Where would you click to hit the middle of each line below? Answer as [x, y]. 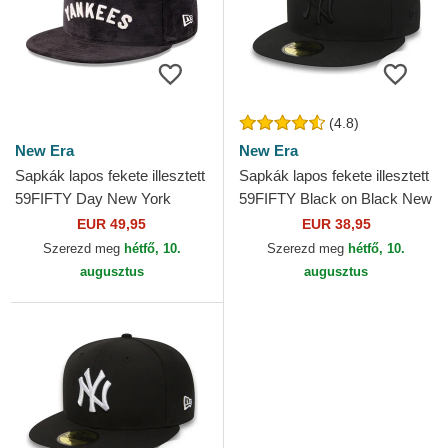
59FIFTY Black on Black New [335, 199]
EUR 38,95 [336, 224]
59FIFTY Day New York [93, 199]
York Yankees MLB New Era [332, 222]
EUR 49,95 [111, 224]
